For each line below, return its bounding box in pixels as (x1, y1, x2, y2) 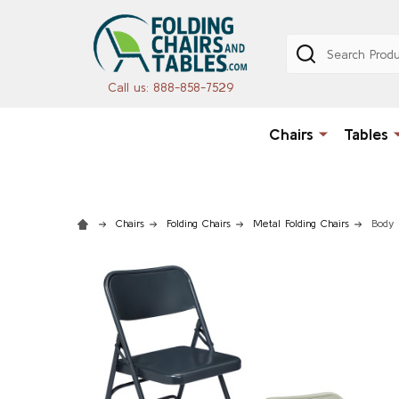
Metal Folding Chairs (253, 216, 349, 229)
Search (286, 36, 329, 53)
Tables (343, 124, 388, 143)
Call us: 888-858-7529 (108, 79, 234, 94)
